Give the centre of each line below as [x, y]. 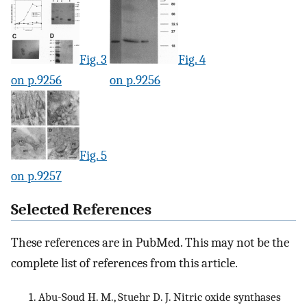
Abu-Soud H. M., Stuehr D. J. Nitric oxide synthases [160, 297]
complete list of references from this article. [124, 263]
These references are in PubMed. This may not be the [150, 243]
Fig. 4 [192, 60]
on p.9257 [36, 176]
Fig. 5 [93, 156]
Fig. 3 [93, 60]
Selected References [81, 209]
